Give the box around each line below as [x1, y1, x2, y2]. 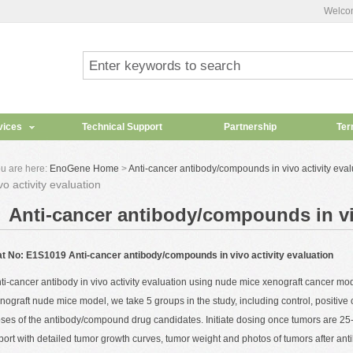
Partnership [224, 121, 277, 132]
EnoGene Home [50, 163, 119, 174]
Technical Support [81, 121, 162, 132]
